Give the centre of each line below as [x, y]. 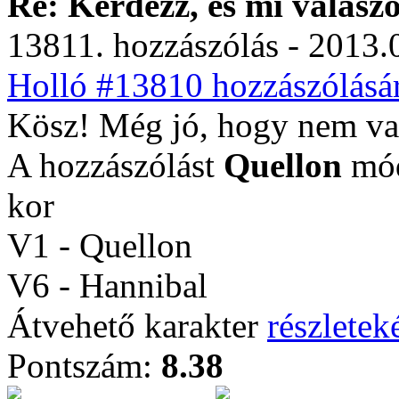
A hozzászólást [115, 165]
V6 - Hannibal [107, 285]
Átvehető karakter [137, 326]
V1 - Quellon [100, 245]
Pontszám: [84, 366]
